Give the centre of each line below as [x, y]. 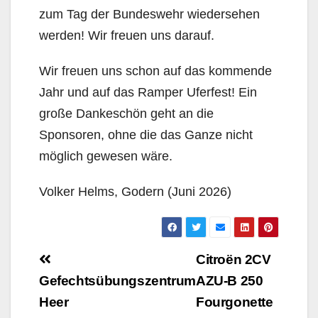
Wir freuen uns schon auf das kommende [155, 71]
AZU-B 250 [229, 281]
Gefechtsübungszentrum [117, 281]
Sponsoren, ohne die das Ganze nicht [146, 135]
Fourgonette [234, 302]
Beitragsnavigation [132, 261]
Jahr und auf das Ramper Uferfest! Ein [148, 93]
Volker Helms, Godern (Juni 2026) [135, 192]
